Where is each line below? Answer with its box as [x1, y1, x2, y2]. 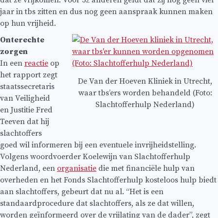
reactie [24, 58, 48, 69]
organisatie [57, 163, 96, 174]
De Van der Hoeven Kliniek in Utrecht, [78, 76, 212, 86]
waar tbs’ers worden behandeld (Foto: [78, 88, 212, 98]
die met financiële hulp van [96, 163, 195, 174]
